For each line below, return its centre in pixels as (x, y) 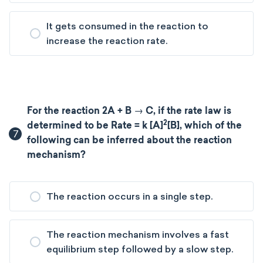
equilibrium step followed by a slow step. (140, 249)
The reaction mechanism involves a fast (138, 235)
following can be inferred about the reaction (130, 141)
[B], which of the (205, 126)
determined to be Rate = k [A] (95, 126)
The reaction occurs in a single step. (129, 196)
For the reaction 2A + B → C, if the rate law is (129, 112)
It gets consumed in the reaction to (127, 26)
